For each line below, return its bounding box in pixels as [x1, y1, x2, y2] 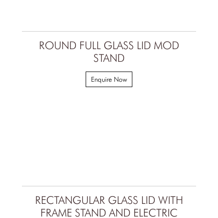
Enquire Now [91, 75, 127, 84]
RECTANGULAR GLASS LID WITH [35, 194, 183, 207]
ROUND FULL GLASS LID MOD [39, 39, 179, 52]
